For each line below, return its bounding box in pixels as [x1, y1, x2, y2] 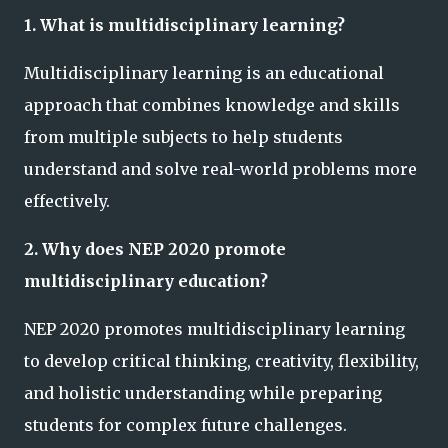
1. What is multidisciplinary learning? [24, 15, 345, 36]
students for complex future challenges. [24, 415, 347, 436]
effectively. [24, 191, 110, 212]
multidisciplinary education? [24, 271, 268, 292]
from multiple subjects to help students [24, 127, 343, 148]
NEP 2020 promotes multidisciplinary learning [24, 319, 405, 340]
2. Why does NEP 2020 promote [24, 239, 286, 260]
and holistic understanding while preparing [24, 383, 382, 404]
